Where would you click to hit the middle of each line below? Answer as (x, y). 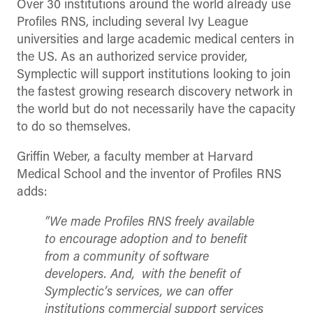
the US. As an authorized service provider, (132, 57)
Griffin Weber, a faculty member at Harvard (135, 157)
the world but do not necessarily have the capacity (156, 110)
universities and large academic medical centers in (155, 40)
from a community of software (127, 257)
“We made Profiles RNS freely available (150, 222)
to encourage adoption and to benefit (146, 240)
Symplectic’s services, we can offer (139, 292)
